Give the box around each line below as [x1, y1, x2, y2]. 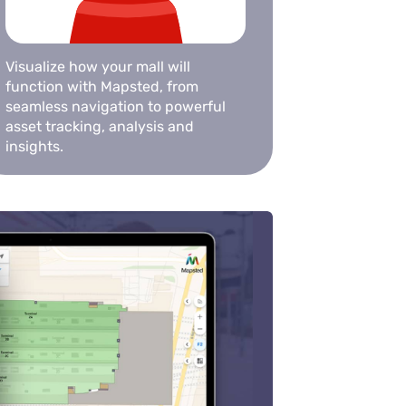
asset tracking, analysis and [5, 118, 194, 136]
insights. [5, 138, 63, 156]
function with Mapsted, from [5, 78, 198, 96]
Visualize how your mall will [5, 58, 190, 76]
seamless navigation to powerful [5, 98, 226, 116]
